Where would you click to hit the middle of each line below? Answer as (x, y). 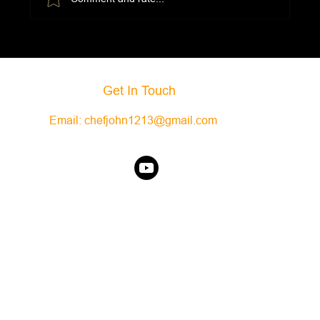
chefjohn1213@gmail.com (151, 120)
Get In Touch (140, 91)
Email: (67, 120)
